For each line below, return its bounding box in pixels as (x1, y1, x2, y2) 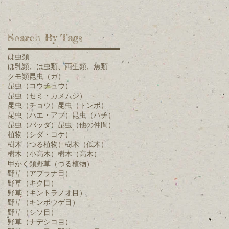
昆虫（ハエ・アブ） (8, 110, 72, 119)
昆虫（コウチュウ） (8, 81, 72, 90)
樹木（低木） (65, 139, 108, 148)
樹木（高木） (58, 149, 101, 158)
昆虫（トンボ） (58, 100, 108, 109)
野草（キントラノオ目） (8, 188, 86, 197)
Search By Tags (8, 31, 83, 44)
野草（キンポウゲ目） (8, 197, 79, 207)
